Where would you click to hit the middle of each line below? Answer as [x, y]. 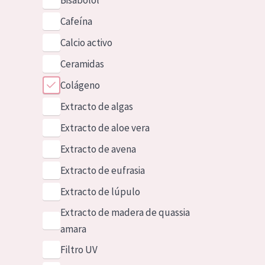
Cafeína [76, 21]
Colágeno [80, 85]
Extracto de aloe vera [105, 128]
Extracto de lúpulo [100, 192]
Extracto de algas [96, 106]
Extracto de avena [98, 149]
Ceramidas [82, 64]
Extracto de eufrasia [102, 170]
